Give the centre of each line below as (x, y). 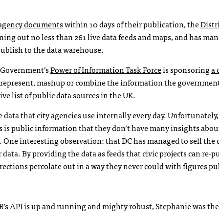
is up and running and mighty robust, (89, 206)
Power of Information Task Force (106, 69)
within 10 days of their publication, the (132, 24)
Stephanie (173, 206)
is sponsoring (186, 69)
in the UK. (117, 95)
